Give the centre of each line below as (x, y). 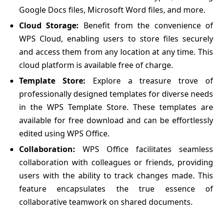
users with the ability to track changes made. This (116, 175)
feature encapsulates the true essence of (116, 188)
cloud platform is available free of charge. (96, 65)
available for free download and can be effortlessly (116, 120)
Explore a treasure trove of (149, 80)
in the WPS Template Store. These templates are (116, 107)
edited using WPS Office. (64, 133)
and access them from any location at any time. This (116, 52)
